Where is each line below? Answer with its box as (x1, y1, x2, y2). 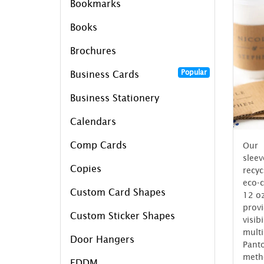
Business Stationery (70, 92, 159, 103)
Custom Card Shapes (70, 186, 166, 197)
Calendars (70, 115, 116, 127)
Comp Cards (70, 139, 127, 150)
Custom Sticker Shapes (70, 210, 175, 221)
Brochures (70, 45, 116, 56)
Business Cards (70, 68, 139, 80)
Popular (180, 67, 207, 77)
